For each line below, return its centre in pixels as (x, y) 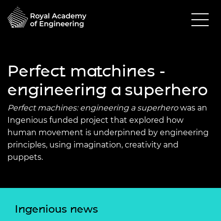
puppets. (25, 157)
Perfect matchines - (86, 71)
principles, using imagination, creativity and (93, 145)
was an (193, 108)
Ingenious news (56, 209)
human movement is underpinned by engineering (108, 132)
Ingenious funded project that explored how (95, 120)
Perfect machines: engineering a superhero (93, 108)
